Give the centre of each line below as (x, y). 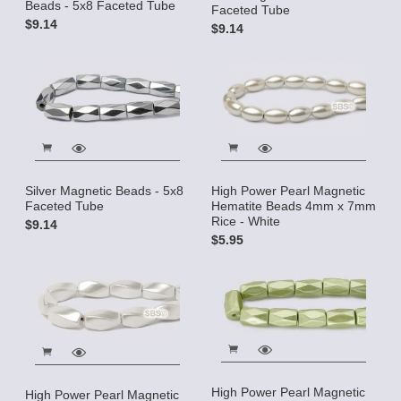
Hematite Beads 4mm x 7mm (294, 205)
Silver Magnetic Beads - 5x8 (104, 190)
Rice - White (246, 221)
